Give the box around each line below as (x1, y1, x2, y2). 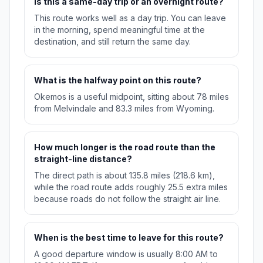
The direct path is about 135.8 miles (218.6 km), (34, 170, 215, 181)
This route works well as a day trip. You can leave (34, 13, 226, 23)
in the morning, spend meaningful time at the (34, 25, 205, 35)
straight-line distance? (34, 154, 132, 164)
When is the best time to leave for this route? (34, 232, 224, 243)
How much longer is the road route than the (34, 142, 215, 153)
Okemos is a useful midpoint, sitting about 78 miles (34, 92, 229, 102)
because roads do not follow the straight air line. (34, 194, 221, 204)
